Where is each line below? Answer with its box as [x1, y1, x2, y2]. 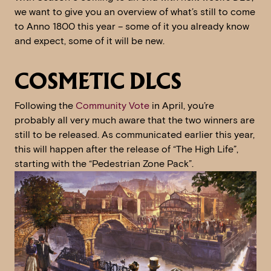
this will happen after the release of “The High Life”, [15, 143, 238, 155]
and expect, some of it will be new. [15, 35, 165, 47]
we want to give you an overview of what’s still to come [15, 6, 255, 18]
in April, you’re [149, 100, 214, 112]
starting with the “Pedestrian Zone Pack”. [15, 158, 194, 170]
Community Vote [76, 100, 149, 112]
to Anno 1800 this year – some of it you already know [15, 21, 249, 33]
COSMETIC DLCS [15, 73, 181, 93]
